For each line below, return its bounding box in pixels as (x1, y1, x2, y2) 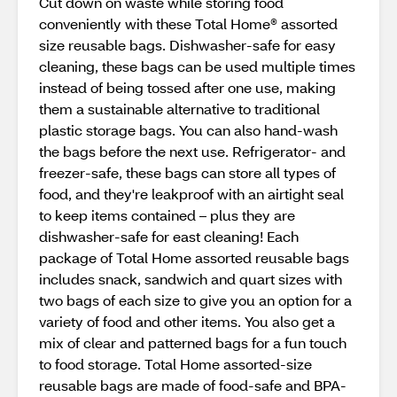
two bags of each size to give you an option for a (39, 291, 352, 309)
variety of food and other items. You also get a (39, 312, 335, 331)
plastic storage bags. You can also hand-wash (39, 121, 338, 139)
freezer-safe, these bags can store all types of (39, 163, 336, 182)
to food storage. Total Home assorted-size (39, 354, 312, 373)
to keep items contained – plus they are (39, 206, 295, 224)
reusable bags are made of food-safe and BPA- (39, 376, 346, 394)
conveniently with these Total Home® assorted (39, 14, 338, 33)
